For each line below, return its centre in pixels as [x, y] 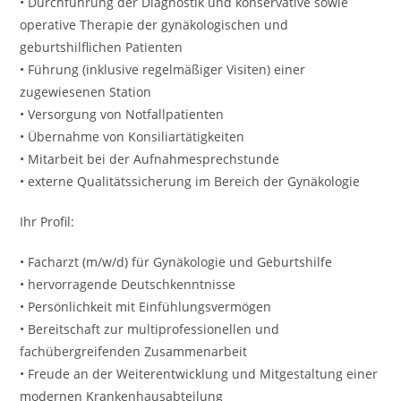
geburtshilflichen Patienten [102, 47]
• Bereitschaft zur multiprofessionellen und [150, 329]
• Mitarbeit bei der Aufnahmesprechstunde [150, 159]
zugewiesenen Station [86, 92]
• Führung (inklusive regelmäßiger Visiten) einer [163, 69]
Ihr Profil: [47, 222]
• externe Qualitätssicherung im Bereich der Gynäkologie [190, 181]
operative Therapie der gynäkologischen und [154, 25]
